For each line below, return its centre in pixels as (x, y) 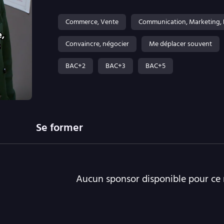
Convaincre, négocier (97, 43)
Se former (59, 127)
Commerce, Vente (92, 21)
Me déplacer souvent (180, 43)
